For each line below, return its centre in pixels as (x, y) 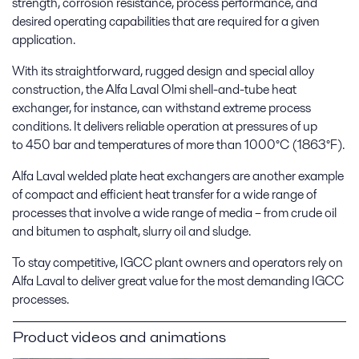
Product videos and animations (119, 337)
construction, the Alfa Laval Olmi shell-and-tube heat (154, 90)
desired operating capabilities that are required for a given (166, 22)
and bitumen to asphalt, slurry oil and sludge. (131, 232)
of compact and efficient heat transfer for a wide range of (164, 195)
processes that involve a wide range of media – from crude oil (174, 213)
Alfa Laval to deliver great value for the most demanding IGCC (178, 281)
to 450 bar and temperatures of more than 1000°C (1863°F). (178, 145)
